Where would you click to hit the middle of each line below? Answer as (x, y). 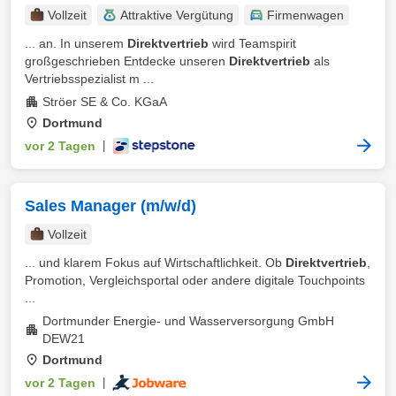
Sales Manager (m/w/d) (110, 206)
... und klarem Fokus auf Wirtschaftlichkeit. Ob (155, 263)
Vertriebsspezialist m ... (89, 79)
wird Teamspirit (252, 43)
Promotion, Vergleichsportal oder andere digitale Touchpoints (195, 280)
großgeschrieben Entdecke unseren (127, 61)
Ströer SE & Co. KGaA (105, 102)
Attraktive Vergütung (177, 15)
